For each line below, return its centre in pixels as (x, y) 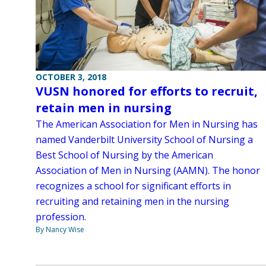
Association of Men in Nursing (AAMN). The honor (148, 170)
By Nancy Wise (60, 229)
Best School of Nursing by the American (124, 155)
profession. (61, 216)
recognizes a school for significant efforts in (133, 186)
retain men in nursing (104, 107)
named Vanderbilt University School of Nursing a (144, 139)
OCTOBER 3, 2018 (71, 77)
